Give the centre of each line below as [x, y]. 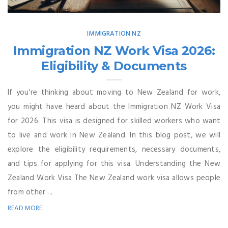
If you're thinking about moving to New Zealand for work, [114, 92]
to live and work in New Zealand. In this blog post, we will [114, 135]
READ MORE [25, 208]
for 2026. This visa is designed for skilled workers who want [114, 121]
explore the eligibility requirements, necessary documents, [114, 149]
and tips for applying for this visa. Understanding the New [114, 164]
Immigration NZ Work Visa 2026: [114, 50]
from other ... [30, 192]
